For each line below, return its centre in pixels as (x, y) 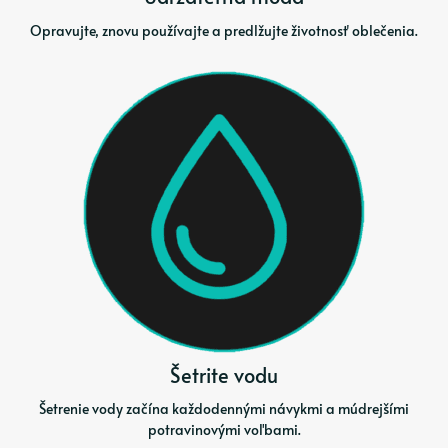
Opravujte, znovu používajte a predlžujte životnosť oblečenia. (224, 30)
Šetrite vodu (224, 374)
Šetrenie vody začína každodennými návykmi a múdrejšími (224, 409)
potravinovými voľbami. (224, 430)
